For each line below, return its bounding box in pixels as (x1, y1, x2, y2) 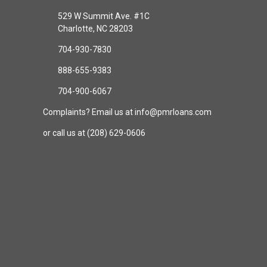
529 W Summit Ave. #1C (57, 11, 150, 21)
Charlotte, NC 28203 (57, 23, 133, 33)
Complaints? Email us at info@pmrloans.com (43, 107, 212, 117)
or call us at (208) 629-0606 (43, 128, 145, 138)
